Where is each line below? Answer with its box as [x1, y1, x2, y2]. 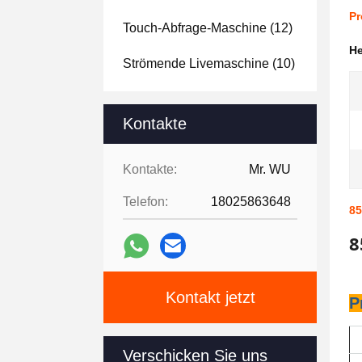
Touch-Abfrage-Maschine [123, 21, 267, 35]
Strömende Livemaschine [123, 57, 269, 70]
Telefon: [123, 195, 168, 208]
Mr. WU [249, 162, 291, 176]
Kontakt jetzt [165, 288, 255, 306]
